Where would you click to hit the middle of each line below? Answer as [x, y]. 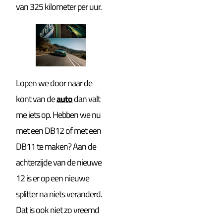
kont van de [36, 99]
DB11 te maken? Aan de [56, 147]
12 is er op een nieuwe [53, 178]
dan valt [86, 99]
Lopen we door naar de [54, 83]
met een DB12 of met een [59, 131]
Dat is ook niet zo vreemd [58, 210]
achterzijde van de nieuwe [59, 163]
